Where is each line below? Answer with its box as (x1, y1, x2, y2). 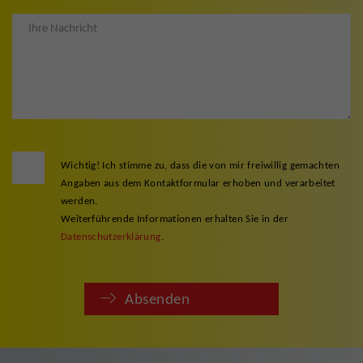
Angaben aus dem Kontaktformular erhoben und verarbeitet (61, 177, 335, 189)
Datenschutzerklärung (61, 230, 161, 242)
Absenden (125, 289, 190, 308)
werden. (61, 194, 98, 207)
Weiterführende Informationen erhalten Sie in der (61, 212, 288, 224)
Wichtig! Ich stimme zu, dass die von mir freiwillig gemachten (61, 159, 340, 171)
